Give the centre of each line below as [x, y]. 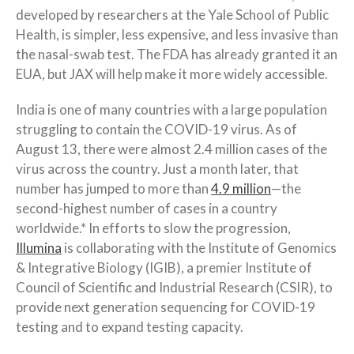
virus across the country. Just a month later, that [157, 168]
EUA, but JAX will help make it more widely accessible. [172, 73]
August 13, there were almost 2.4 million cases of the [171, 149]
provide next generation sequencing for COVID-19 [166, 307]
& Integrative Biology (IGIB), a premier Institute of [164, 267]
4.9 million [241, 188]
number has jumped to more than [113, 188]
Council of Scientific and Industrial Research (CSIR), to [174, 287]
